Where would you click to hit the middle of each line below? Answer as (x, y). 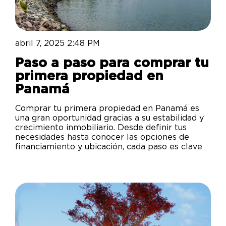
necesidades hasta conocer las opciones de (102, 137)
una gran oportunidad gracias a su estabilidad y (109, 118)
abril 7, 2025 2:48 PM (58, 44)
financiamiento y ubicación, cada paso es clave (109, 147)
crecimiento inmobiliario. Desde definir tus (101, 128)
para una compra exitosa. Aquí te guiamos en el (111, 157)
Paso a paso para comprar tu (112, 63)
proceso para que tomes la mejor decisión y (104, 166)
